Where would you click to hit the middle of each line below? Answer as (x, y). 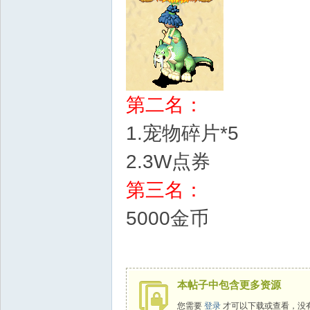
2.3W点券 (168, 162)
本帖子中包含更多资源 (229, 285)
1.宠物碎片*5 (182, 133)
